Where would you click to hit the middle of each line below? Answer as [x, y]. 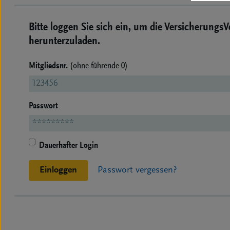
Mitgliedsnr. [49, 66]
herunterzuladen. [64, 42]
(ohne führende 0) [99, 66]
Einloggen [58, 170]
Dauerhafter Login [69, 146]
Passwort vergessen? [137, 170]
